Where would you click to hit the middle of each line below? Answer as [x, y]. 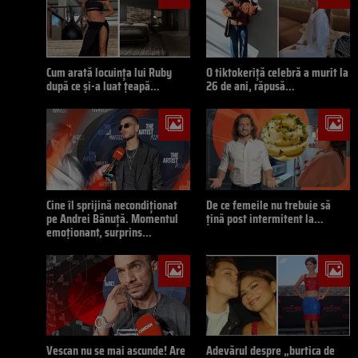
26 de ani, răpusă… [251, 86]
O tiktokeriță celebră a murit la [277, 73]
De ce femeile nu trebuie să [268, 205]
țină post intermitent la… [265, 218]
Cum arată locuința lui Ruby [109, 73]
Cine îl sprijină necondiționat [112, 205]
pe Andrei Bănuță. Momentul [112, 218]
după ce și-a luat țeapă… [103, 86]
